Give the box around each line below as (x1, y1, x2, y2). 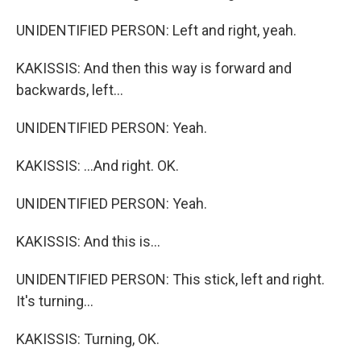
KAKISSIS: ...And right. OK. (16, 157, 179, 175)
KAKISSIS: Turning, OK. (16, 330, 160, 348)
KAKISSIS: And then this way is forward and (16, 60, 292, 77)
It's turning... (16, 293, 93, 310)
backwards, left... (16, 81, 123, 99)
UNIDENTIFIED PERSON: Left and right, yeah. (16, 22, 297, 39)
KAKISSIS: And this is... (16, 233, 160, 251)
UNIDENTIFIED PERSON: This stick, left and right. (16, 271, 325, 288)
